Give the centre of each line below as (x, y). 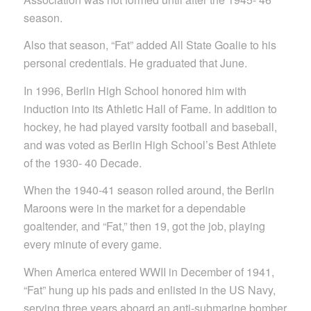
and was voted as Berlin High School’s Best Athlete (150, 144)
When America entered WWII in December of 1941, (149, 271)
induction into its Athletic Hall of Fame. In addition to (150, 108)
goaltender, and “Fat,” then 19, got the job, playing (144, 226)
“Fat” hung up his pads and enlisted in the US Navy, (149, 289)
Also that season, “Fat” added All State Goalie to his (150, 45)
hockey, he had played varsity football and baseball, (150, 126)
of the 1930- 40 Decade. (82, 162)
